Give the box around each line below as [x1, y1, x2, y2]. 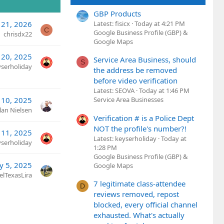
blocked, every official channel [93, 199, 197, 210]
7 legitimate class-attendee [93, 178, 185, 189]
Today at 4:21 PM [134, 19, 185, 28]
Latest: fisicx [93, 19, 130, 28]
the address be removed [93, 65, 177, 75]
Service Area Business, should [93, 54, 196, 65]
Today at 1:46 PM [139, 86, 189, 95]
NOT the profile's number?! [93, 123, 186, 133]
